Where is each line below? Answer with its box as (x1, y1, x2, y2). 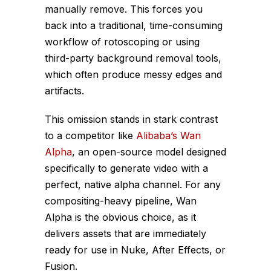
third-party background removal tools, (45, 51, 221, 64)
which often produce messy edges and (45, 68, 222, 80)
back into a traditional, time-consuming (45, 19, 223, 31)
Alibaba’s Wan (136, 129, 201, 142)
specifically (45, 162, 95, 174)
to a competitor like (45, 129, 136, 142)
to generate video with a (95, 162, 208, 174)
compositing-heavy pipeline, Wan (45, 194, 197, 207)
